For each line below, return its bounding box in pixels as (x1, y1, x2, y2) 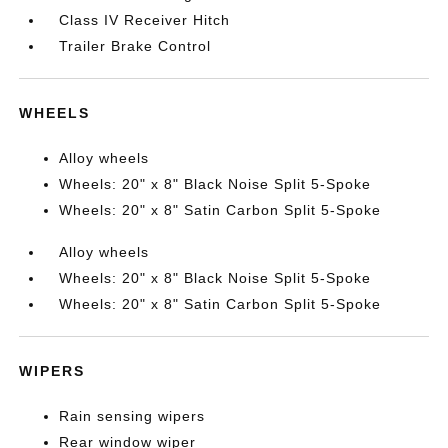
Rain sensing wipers (59, 408, 206, 424)
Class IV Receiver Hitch (59, 12, 231, 28)
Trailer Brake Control (59, 38, 212, 54)
